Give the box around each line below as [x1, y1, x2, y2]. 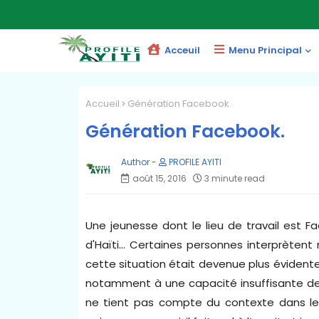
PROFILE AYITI [166, 155, 221, 168]
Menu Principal [226, 43, 302, 57]
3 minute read [204, 172, 265, 184]
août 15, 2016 [132, 172, 187, 184]
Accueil [85, 97, 120, 110]
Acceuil [162, 43, 200, 57]
